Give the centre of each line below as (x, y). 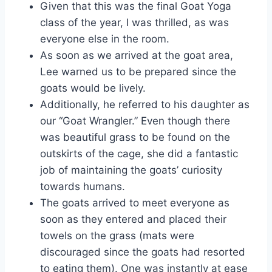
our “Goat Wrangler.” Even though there (135, 121)
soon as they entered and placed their (133, 219)
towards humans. (83, 186)
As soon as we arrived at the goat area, (137, 55)
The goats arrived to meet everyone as (135, 202)
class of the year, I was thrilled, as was (134, 22)
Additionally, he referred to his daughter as (145, 104)
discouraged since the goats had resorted (143, 252)
